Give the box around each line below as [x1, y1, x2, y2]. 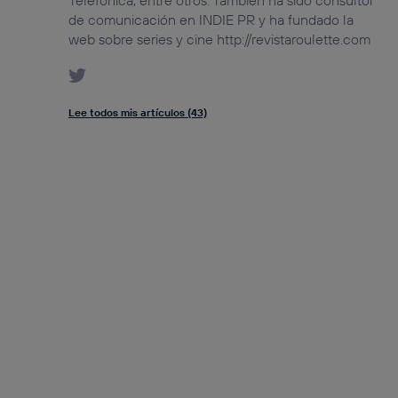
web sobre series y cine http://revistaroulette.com [68, 30, 371, 49]
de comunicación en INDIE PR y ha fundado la [68, 11, 354, 29]
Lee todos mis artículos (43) [68, 106, 208, 120]
